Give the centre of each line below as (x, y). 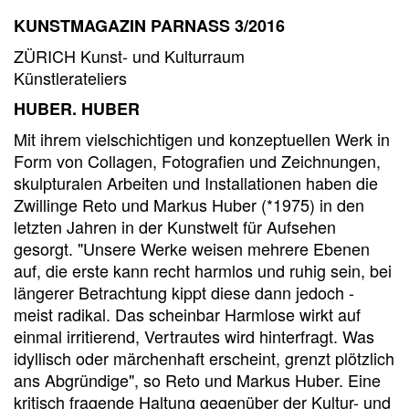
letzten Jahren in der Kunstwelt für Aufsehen (175, 226)
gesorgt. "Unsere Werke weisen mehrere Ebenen (192, 248)
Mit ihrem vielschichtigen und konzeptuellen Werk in (202, 139)
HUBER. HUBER (77, 109)
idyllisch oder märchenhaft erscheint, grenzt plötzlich (204, 358)
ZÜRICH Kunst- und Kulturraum (129, 56)
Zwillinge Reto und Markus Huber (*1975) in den (189, 204)
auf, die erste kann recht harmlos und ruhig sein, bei (203, 270)
